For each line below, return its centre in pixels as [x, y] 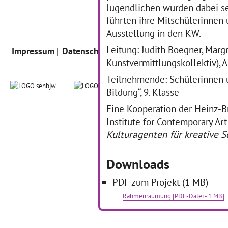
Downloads [138, 164]
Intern [130, 51]
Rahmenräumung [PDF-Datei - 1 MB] [174, 196]
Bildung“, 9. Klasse [143, 92]
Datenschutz [87, 51]
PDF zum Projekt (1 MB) [160, 182]
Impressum [33, 51]
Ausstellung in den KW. [154, 33]
